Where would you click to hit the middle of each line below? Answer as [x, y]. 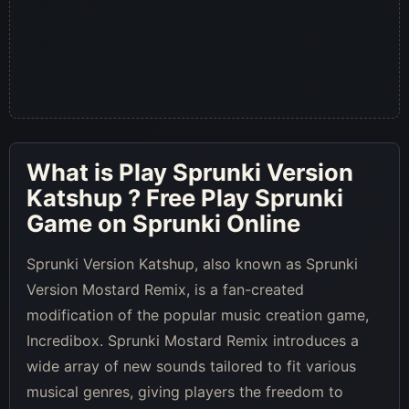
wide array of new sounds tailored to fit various [191, 366]
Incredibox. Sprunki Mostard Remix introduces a [193, 340]
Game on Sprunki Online [163, 223]
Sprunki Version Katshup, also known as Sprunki [192, 263]
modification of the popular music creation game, [198, 315]
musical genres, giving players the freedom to [185, 391]
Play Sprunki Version [236, 172]
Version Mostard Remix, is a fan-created [165, 289]
